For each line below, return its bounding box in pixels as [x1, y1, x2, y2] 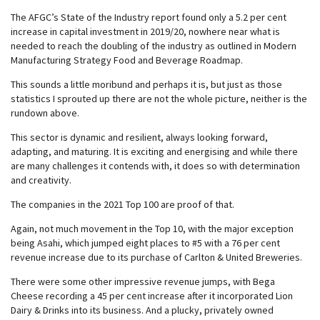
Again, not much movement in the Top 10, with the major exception [11, 222, 294, 235]
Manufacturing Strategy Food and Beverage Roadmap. [11, 54, 243, 66]
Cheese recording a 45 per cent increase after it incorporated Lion [11, 289, 293, 302]
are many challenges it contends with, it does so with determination [11, 159, 300, 172]
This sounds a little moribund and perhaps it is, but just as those [11, 78, 282, 91]
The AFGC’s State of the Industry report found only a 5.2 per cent [11, 11, 286, 24]
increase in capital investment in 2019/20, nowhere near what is [11, 25, 280, 38]
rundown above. [11, 106, 79, 119]
